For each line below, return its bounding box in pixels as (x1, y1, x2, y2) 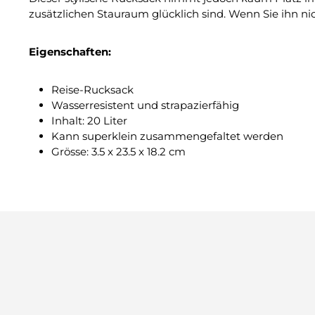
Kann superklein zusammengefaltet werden (51, 129, 283, 143)
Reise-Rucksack (51, 83, 134, 97)
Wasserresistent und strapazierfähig (51, 98, 239, 112)
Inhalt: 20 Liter (51, 114, 127, 128)
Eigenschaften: (29, 45, 111, 59)
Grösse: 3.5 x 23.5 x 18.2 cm (51, 145, 186, 159)
